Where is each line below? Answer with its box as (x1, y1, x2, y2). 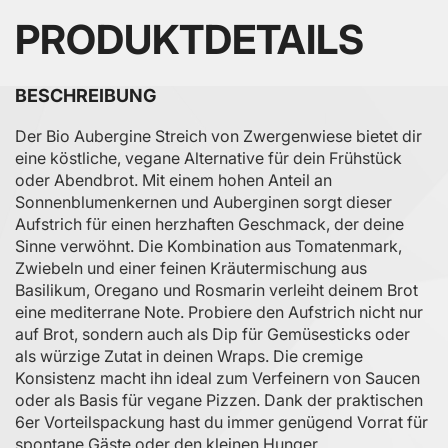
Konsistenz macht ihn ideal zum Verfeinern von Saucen (15, 367, 420, 388)
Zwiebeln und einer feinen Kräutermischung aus (15, 257, 367, 278)
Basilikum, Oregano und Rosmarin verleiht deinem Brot (15, 279, 418, 300)
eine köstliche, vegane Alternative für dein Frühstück (15, 147, 402, 168)
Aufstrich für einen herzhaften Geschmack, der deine (15, 213, 404, 234)
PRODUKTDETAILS (15, 14, 364, 64)
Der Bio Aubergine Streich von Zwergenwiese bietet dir (15, 125, 422, 146)
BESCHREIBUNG (15, 84, 156, 106)
